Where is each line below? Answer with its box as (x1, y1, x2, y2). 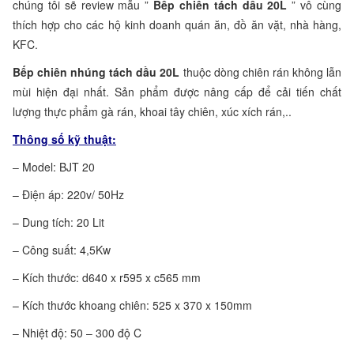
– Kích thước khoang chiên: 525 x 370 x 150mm (13, 296, 252, 313)
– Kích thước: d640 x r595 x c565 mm (13, 269, 201, 285)
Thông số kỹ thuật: (13, 130, 116, 147)
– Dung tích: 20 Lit (13, 213, 104, 230)
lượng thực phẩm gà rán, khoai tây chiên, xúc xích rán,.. (13, 103, 295, 119)
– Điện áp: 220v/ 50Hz (13, 186, 124, 202)
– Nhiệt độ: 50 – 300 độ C (13, 324, 141, 341)
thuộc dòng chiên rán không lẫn (179, 63, 342, 80)
